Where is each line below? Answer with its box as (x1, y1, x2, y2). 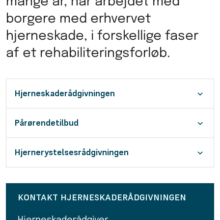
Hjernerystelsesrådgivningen (14, 146, 129, 158)
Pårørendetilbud (14, 117, 79, 128)
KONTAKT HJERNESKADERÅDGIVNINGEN (18, 192, 186, 203)
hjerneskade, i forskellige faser (6, 29, 198, 43)
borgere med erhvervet (6, 12, 151, 26)
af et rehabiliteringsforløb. (6, 47, 170, 60)
